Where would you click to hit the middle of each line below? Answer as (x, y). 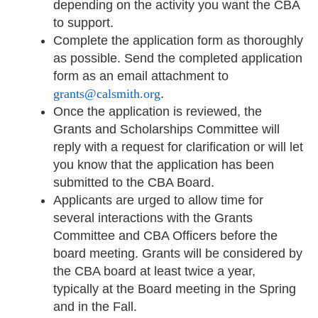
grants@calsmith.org (106, 94)
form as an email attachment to (141, 76)
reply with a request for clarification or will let (178, 147)
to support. (85, 23)
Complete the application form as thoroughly (178, 41)
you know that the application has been (163, 165)
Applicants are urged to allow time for (158, 201)
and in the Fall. (95, 307)
